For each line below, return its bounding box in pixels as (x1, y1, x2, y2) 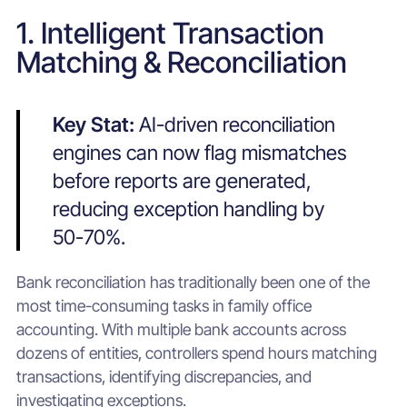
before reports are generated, (52, 167, 312, 193)
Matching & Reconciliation (15, 45, 347, 81)
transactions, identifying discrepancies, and (15, 366, 312, 386)
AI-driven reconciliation (138, 111, 335, 136)
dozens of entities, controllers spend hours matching (15, 342, 377, 362)
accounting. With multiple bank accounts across (15, 319, 346, 339)
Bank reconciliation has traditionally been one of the (15, 272, 370, 292)
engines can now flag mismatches (52, 139, 347, 164)
